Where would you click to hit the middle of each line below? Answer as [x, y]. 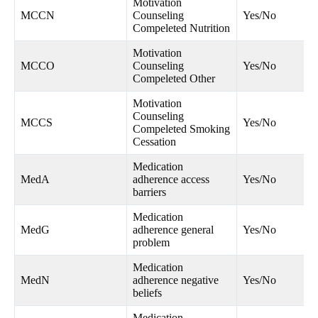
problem [151, 243]
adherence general [173, 230]
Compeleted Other [174, 79]
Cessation [154, 142]
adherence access [171, 180]
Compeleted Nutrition [181, 28]
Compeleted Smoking [181, 129]
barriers [149, 192]
